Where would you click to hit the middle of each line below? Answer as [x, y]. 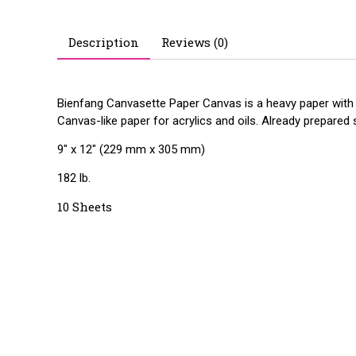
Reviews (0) [195, 43]
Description [104, 43]
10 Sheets [85, 207]
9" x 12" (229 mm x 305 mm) [131, 149]
